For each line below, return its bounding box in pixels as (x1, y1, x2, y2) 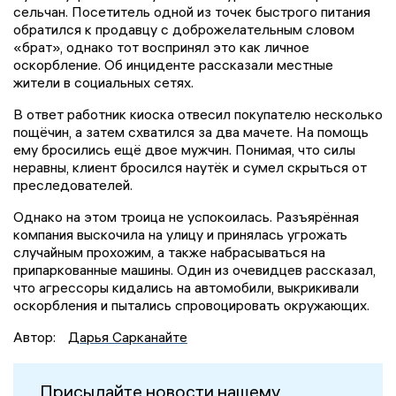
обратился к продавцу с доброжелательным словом (13, 20, 354, 39)
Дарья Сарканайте (68, 328, 187, 346)
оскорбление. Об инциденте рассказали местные (13, 56, 333, 74)
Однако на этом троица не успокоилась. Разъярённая (13, 208, 359, 226)
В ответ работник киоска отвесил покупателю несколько (13, 105, 383, 124)
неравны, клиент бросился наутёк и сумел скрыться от (13, 158, 367, 177)
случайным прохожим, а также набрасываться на (13, 243, 325, 262)
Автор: (13, 328, 59, 346)
